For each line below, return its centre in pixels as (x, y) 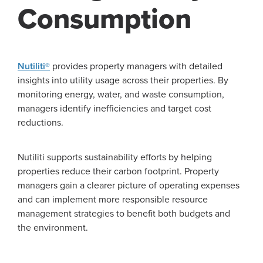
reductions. (41, 123)
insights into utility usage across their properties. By (123, 81)
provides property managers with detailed (136, 67)
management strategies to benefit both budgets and (124, 214)
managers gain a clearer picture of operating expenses (129, 186)
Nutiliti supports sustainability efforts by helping (115, 158)
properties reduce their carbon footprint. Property (118, 172)
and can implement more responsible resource (113, 200)
